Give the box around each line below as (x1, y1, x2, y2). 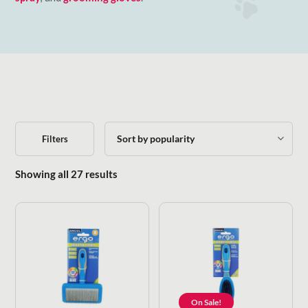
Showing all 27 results (15, 167, 118, 180)
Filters (41, 133, 68, 144)
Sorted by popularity (117, 166, 213, 179)
